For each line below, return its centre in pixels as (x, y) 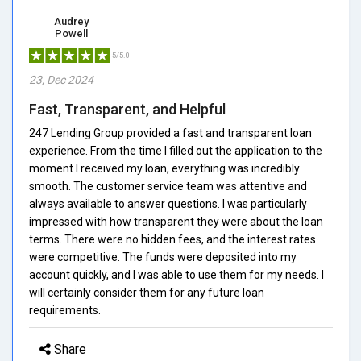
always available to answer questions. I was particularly (168, 203)
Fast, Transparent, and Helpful (127, 109)
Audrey (71, 21)
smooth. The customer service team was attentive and (168, 186)
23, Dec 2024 (61, 79)
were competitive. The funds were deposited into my (163, 257)
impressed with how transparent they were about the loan (176, 221)
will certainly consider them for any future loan (147, 292)
